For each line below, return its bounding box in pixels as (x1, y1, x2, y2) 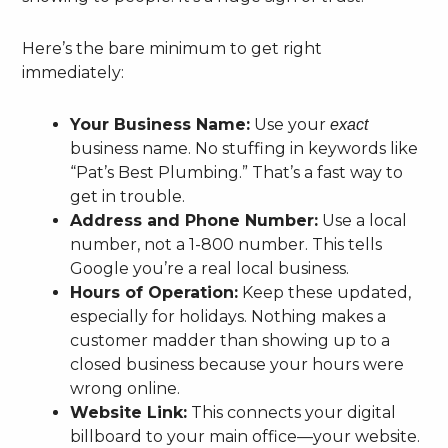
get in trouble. (70, 186, 186, 206)
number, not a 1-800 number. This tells (70, 234, 383, 254)
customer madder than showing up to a (70, 330, 391, 350)
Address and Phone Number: (70, 210, 319, 230)
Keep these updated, (238, 282, 412, 302)
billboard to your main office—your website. (70, 426, 421, 446)
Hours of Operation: (70, 282, 239, 302)
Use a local (318, 210, 408, 230)
